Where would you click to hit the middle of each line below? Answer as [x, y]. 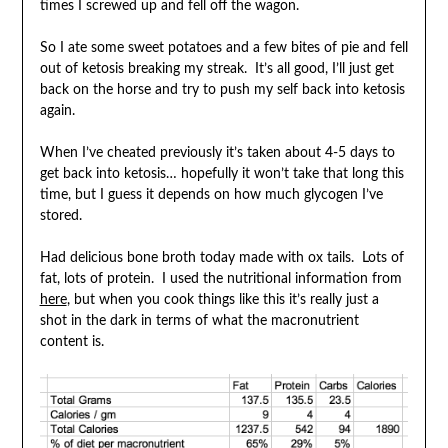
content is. [71, 341]
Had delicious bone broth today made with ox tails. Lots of [221, 257]
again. [57, 110]
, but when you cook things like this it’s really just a [222, 299]
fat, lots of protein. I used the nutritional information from [220, 278]
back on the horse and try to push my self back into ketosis [222, 89]
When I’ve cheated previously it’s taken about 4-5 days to [217, 152]
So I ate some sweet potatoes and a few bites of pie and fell [223, 47]
